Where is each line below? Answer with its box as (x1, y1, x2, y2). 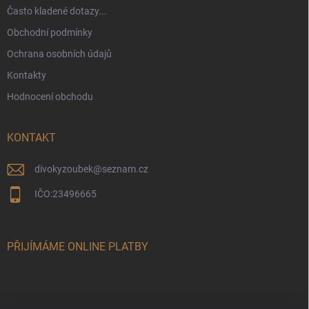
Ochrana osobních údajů (7, 48, 112, 60)
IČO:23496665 (34, 188, 97, 200)
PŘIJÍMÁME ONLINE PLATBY (7, 240, 148, 254)
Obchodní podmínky (7, 27, 92, 39)
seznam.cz (102, 163, 148, 175)
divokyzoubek (34, 163, 93, 175)
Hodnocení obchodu (7, 91, 93, 103)
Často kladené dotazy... (7, 6, 107, 17)
